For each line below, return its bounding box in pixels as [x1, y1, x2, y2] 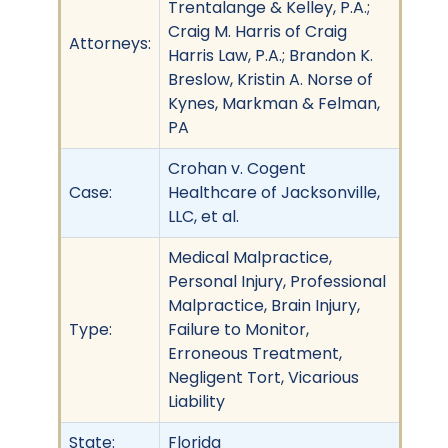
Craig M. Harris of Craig [168, 19, 347, 43]
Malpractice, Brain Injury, [168, 293, 360, 317]
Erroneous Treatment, [168, 341, 342, 365]
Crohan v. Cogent [168, 156, 306, 180]
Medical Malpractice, [168, 245, 332, 269]
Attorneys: [69, 31, 151, 55]
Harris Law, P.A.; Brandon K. [168, 43, 373, 67]
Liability [168, 389, 225, 413]
